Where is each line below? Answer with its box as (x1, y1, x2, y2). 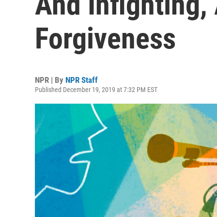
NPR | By (35, 75, 65, 85)
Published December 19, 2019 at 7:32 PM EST (35, 86, 157, 93)
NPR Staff (65, 75, 98, 85)
